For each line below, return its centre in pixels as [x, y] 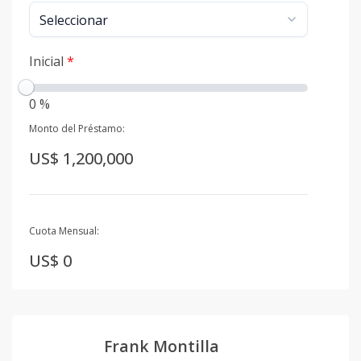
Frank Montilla [162, 346]
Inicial [48, 61]
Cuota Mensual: [64, 231]
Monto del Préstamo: [77, 129]
